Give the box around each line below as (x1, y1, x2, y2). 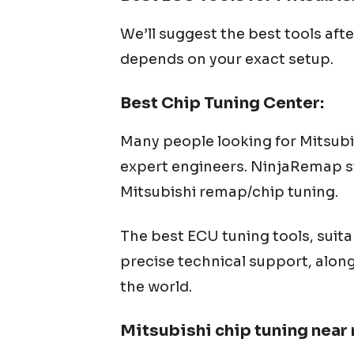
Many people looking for (120, 133, 299, 150)
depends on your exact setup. (120, 51, 333, 68)
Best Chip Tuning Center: (120, 93, 324, 113)
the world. (120, 278, 192, 296)
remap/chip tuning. (196, 183, 338, 201)
